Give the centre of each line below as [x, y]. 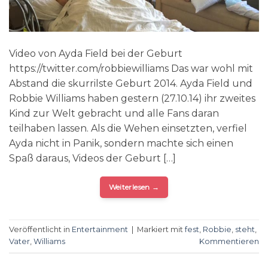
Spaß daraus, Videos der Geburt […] [92, 158]
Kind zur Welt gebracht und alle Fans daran [114, 113]
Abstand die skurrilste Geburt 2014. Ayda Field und [131, 83]
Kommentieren [229, 242]
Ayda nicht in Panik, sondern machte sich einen [121, 143]
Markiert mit [161, 230]
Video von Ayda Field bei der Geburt [96, 53]
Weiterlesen [130, 187]
